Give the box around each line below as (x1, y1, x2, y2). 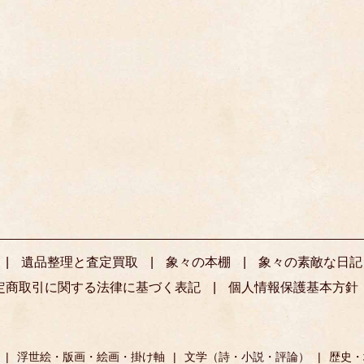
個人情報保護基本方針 (228, 280, 358, 295)
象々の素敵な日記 (258, 255, 362, 270)
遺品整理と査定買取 (20, 255, 138, 270)
